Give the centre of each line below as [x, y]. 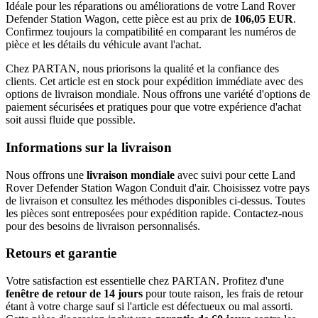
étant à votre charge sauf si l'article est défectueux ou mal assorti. [149, 307]
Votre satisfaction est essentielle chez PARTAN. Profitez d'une [145, 281]
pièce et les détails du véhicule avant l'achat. [104, 45]
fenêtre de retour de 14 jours [74, 294]
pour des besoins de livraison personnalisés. [103, 226]
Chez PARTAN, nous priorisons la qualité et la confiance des [142, 69]
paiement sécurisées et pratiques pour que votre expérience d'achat [153, 107]
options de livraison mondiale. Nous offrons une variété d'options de [158, 94]
